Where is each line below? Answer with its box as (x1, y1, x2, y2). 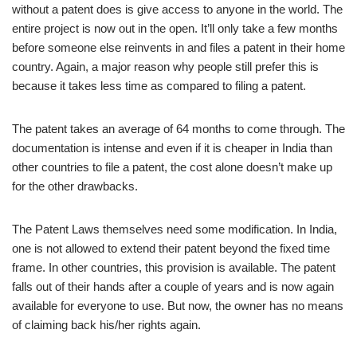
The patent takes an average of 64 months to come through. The (12, 122, 345, 135)
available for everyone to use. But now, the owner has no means (12, 299, 343, 312)
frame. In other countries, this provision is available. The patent (12, 261, 335, 274)
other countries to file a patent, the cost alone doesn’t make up (12, 160, 332, 174)
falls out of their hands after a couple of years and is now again (12, 280, 334, 293)
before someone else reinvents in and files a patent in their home (12, 41, 345, 54)
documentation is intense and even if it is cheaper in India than (12, 141, 332, 155)
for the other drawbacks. (12, 179, 138, 193)
